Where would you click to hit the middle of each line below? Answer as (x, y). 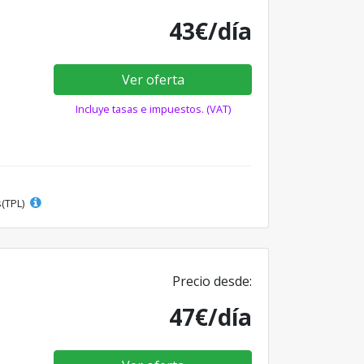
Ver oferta (153, 80)
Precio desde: (212, 281)
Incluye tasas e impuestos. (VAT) (153, 109)
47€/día (210, 316)
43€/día (210, 31)
